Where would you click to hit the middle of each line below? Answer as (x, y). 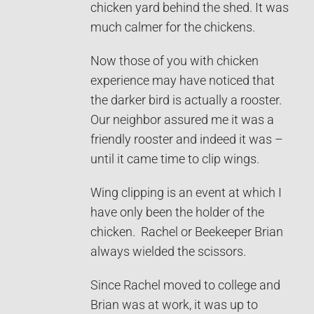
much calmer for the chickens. (173, 27)
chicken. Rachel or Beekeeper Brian (187, 232)
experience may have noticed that (183, 80)
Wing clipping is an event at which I (186, 192)
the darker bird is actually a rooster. (187, 100)
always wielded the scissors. (168, 251)
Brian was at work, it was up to (174, 305)
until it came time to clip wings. (175, 159)
